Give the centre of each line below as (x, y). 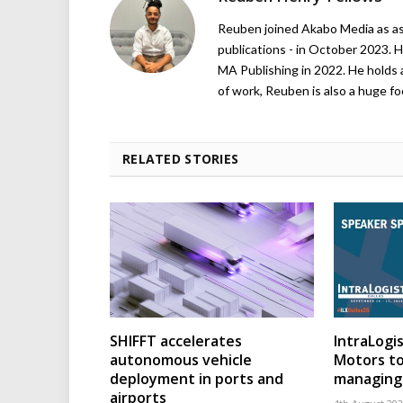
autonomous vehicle (181, 359)
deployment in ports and (197, 378)
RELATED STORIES (181, 159)
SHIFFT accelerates (176, 340)
